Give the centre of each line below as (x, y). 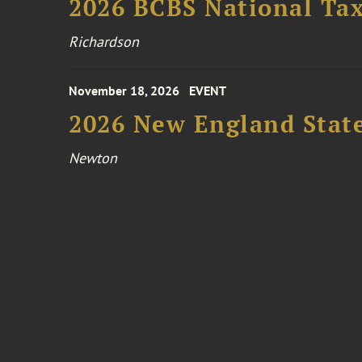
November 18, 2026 (124, 90)
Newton (93, 158)
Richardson (104, 42)
